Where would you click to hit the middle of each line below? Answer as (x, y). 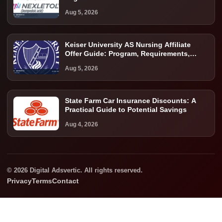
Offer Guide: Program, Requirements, (127, 54)
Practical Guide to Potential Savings (126, 110)
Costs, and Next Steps (103, 63)
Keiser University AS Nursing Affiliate (128, 45)
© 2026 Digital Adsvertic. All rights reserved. (75, 170)
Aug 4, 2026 (82, 125)
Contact (65, 181)
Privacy (19, 181)
